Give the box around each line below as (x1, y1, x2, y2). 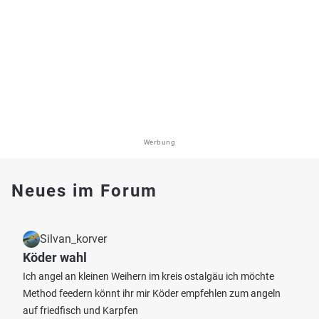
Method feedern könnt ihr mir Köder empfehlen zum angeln (23, 288, 281, 299)
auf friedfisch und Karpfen (23, 305, 138, 316)
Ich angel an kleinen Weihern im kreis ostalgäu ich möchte (23, 271, 274, 282)
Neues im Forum (11, 181, 157, 201)
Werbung (143, 137, 176, 147)
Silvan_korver (40, 232, 107, 246)
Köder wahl (23, 250, 87, 265)
